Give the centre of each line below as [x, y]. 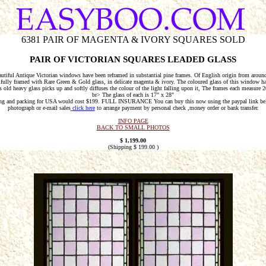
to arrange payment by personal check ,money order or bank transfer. [177, 108]
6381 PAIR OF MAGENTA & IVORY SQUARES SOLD [133, 39]
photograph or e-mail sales [39, 108]
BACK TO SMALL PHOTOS [133, 128]
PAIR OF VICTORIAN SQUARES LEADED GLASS [133, 59]
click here [83, 108]
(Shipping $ [123, 147]
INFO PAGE [133, 121]
